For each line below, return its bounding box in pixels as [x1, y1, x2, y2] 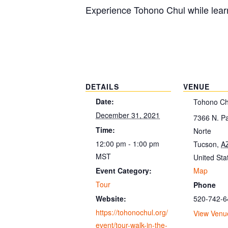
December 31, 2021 [96, 110, 160, 121]
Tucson [193, 138, 217, 149]
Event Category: [96, 165, 152, 176]
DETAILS [85, 81, 119, 92]
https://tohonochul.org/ [96, 207, 168, 217]
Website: [96, 193, 126, 204]
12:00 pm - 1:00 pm [96, 138, 159, 149]
